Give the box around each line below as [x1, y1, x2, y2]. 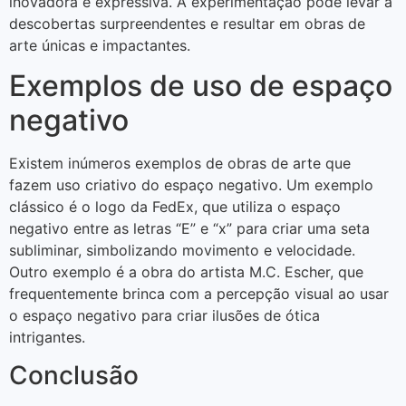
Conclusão [9, 360, 139, 391]
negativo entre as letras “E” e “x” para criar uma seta [9, 219, 370, 238]
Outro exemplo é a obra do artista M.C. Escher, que [9, 263, 363, 282]
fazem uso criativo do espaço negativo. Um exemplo [9, 176, 373, 195]
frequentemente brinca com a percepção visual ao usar [9, 285, 389, 304]
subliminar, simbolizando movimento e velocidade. [9, 241, 355, 260]
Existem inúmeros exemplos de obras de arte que [9, 154, 351, 173]
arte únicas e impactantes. [9, 35, 190, 54]
